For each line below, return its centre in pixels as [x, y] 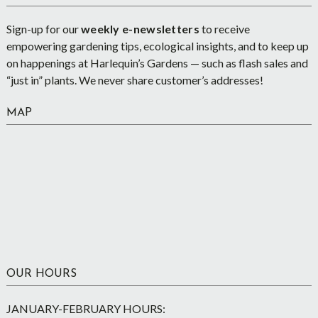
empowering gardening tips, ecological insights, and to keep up [157, 46]
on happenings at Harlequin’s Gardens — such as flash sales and [157, 63]
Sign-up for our [43, 29]
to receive [224, 29]
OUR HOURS [41, 274]
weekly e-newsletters [140, 29]
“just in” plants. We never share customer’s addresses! [135, 80]
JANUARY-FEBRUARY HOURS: [86, 308]
